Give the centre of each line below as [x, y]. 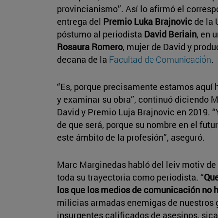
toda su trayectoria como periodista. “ [130, 177]
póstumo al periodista [100, 34]
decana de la [83, 59]
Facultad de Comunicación [160, 59]
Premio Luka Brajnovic [149, 21]
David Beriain [170, 34]
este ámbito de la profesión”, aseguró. [131, 137]
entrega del [80, 21]
